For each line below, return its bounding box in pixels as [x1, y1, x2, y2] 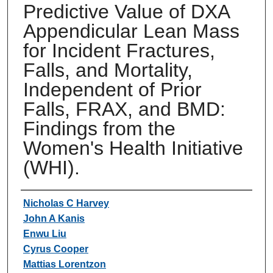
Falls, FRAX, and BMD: [23, 97, 225, 120]
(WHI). [23, 156, 80, 179]
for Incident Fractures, [23, 39, 215, 62]
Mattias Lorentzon [23, 258, 106, 269]
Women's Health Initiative [23, 136, 243, 159]
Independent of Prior [23, 78, 202, 101]
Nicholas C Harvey [23, 197, 109, 208]
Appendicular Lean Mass [23, 19, 239, 42]
